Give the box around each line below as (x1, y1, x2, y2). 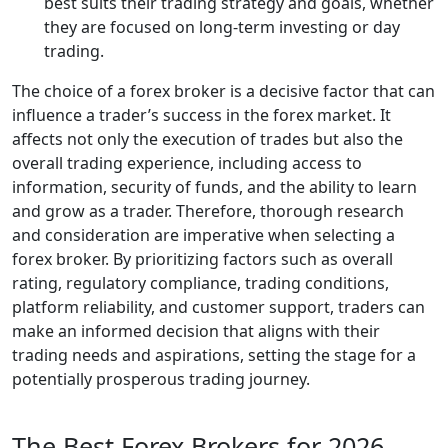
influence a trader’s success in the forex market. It (12, 104, 391, 126)
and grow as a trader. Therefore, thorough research (12, 200, 404, 222)
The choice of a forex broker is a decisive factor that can (12, 80, 435, 102)
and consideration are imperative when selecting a (12, 224, 395, 246)
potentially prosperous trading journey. (12, 368, 310, 390)
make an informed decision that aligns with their (12, 320, 380, 342)
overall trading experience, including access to (12, 152, 362, 174)
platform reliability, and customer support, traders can (12, 296, 425, 318)
